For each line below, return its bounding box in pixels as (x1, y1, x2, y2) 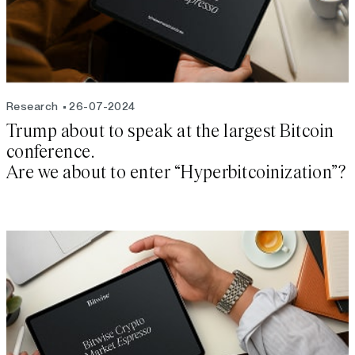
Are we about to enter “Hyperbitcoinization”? (6, 163, 346, 183)
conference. (6, 143, 98, 162)
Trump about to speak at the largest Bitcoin (6, 122, 334, 142)
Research (6, 100, 59, 113)
